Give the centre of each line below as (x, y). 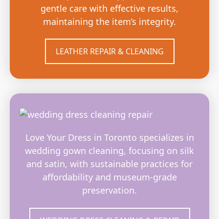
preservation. (109, 190)
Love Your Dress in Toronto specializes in (109, 138)
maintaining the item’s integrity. (109, 21)
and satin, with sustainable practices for (109, 164)
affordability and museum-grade (109, 177)
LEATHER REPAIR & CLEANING (109, 52)
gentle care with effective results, (109, 8)
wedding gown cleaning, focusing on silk (109, 151)
